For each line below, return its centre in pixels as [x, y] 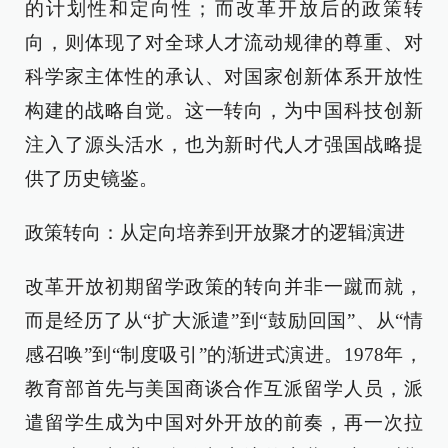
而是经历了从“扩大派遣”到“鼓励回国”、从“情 [224, 320]
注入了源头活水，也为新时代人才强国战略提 [224, 144]
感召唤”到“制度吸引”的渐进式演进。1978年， [224, 354]
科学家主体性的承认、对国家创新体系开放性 [224, 76]
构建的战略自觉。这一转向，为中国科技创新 [224, 110]
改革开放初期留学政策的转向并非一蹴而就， [224, 286]
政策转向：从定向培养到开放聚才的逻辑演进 [215, 232]
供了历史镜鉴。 [91, 178]
